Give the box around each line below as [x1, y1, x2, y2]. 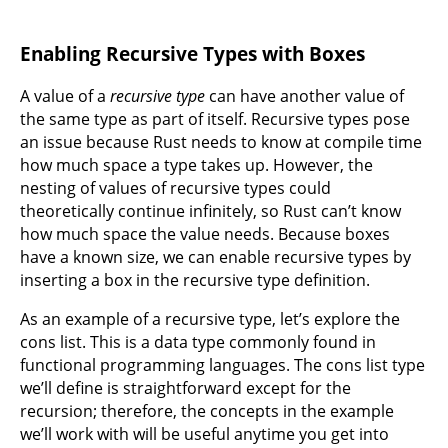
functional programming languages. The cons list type [20, 353, 425, 376]
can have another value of [205, 84, 404, 107]
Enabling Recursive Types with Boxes [20, 41, 365, 67]
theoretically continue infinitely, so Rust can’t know [20, 199, 401, 222]
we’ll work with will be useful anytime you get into [20, 422, 389, 445]
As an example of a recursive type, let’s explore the [20, 307, 400, 330]
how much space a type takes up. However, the [20, 153, 373, 176]
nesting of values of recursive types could [20, 176, 331, 199]
